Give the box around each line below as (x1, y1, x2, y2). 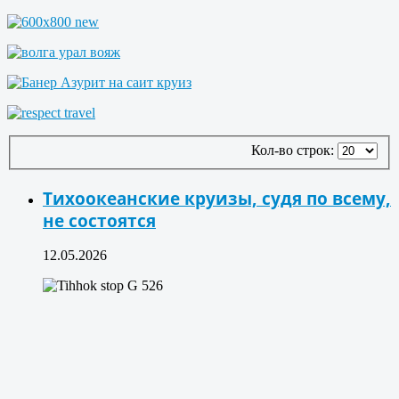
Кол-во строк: (251, 142, 338, 159)
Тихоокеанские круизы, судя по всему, (43, 186, 391, 209)
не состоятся (43, 208, 156, 232)
